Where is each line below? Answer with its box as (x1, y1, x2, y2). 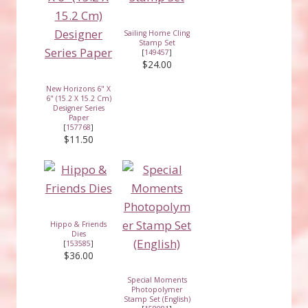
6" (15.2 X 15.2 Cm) (45, 93, 111, 103)
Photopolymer (131, 284, 182, 294)
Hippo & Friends (50, 219, 107, 229)
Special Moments (126, 274, 187, 285)
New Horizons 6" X (46, 83, 111, 93)
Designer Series (52, 102, 104, 113)
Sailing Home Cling (124, 27, 190, 38)
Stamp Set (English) (123, 294, 190, 304)
